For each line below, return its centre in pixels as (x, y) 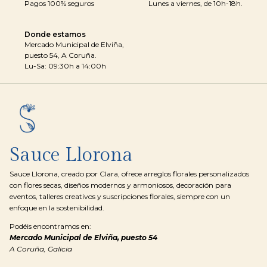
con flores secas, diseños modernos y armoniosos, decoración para (120, 185)
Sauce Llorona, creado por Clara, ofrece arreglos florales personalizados (129, 173)
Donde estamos (55, 35)
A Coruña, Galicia (41, 249)
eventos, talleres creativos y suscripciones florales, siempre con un (120, 196)
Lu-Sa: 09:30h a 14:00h (65, 66)
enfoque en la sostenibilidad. (57, 207)
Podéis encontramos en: (50, 226)
